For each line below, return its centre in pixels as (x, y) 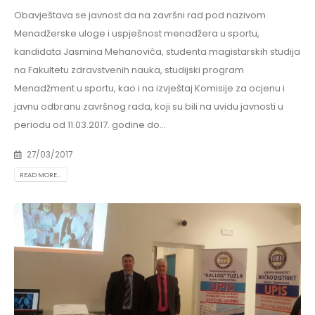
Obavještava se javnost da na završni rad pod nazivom (140, 15)
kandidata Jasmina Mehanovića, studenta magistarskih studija (157, 52)
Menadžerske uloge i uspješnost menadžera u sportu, (137, 34)
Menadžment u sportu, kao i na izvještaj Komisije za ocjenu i (149, 89)
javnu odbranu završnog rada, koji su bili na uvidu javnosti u (149, 107)
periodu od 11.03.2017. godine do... (90, 125)
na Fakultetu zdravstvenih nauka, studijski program (129, 70)
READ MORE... (41, 174)
